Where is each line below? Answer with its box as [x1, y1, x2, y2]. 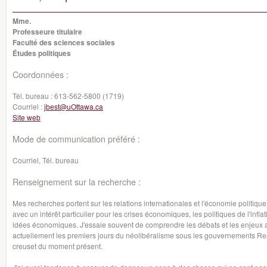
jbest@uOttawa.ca [44, 101, 103, 111]
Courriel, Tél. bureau [13, 155, 79, 165]
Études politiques [13, 48, 71, 58]
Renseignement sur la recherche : [13, 175, 141, 188]
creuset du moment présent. [13, 241, 103, 251]
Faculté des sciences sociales [13, 37, 115, 48]
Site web [13, 112, 41, 122]
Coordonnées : [13, 68, 69, 80]
